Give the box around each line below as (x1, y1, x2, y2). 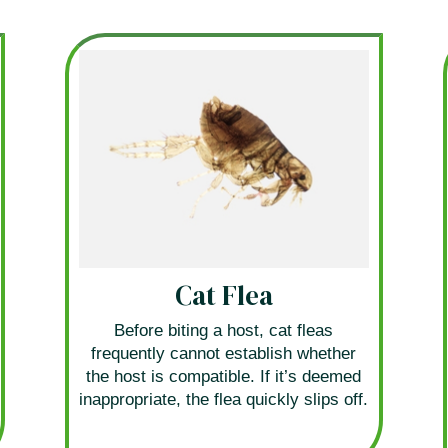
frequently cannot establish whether (91, 343, 357, 363)
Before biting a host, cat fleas (114, 320, 334, 340)
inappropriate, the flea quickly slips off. (79, 389, 369, 409)
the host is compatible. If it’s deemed (86, 366, 362, 386)
